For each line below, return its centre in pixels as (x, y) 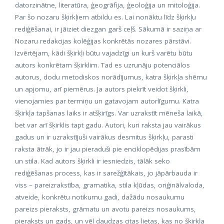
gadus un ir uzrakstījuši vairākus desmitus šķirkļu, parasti (104, 137)
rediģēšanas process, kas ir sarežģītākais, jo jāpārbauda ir (106, 173)
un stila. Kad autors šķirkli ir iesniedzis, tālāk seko (92, 161)
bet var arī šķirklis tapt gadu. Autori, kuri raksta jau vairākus (108, 125)
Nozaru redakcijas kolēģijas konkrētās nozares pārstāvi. (103, 41)
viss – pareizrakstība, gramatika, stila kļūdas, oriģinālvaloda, (110, 185)
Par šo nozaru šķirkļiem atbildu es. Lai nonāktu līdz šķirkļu (105, 17)
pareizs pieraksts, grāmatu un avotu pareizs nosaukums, (105, 209)
